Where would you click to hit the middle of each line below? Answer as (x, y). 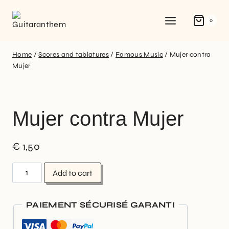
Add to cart (73, 173)
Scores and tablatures (74, 54)
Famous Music (139, 54)
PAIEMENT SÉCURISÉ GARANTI (100, 204)
